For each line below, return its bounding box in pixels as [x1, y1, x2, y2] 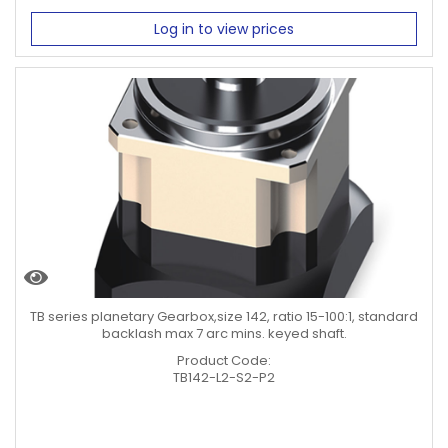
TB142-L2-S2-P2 [173, 368, 275, 387]
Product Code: [177, 351, 271, 370]
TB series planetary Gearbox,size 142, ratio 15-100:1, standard [30, 307, 418, 326]
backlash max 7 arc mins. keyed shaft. [101, 324, 347, 343]
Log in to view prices [154, 19, 294, 39]
